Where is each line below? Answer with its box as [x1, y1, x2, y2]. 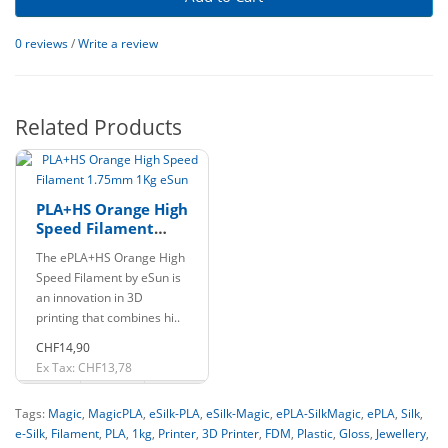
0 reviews [15, 35, 68, 52]
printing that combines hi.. [36, 309, 180, 326]
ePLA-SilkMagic [276, 405, 361, 422]
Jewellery [376, 425, 426, 442]
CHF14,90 [36, 339, 90, 356]
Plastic [297, 425, 333, 442]
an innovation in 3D [36, 289, 143, 306]
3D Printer [202, 425, 259, 442]
